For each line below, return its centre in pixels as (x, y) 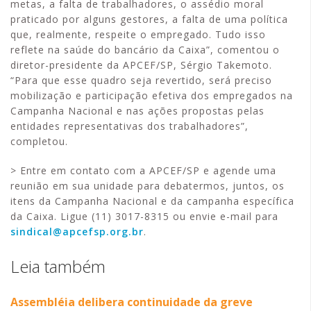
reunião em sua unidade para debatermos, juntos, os (148, 186)
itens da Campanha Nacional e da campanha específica (152, 201)
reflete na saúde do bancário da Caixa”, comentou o (145, 50)
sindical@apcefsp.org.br (77, 232)
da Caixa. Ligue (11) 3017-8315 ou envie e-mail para (144, 216)
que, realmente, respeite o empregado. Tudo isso (138, 34)
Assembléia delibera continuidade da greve (132, 302)
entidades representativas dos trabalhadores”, (129, 126)
